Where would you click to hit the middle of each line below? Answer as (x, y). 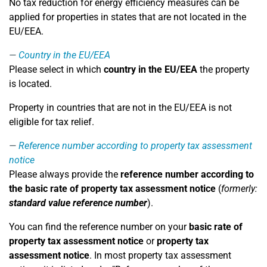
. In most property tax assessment (160, 255)
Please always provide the (65, 174)
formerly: (239, 189)
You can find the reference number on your (99, 227)
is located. (30, 84)
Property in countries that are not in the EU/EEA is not (120, 108)
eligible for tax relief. (52, 122)
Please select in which (56, 69)
